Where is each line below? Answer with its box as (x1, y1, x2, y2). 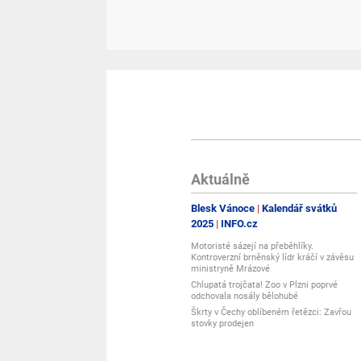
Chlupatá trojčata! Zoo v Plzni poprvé (191, 279, 338, 290)
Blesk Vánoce (191, 201, 255, 214)
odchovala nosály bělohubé (191, 290, 298, 301)
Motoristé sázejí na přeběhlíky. (191, 240, 313, 251)
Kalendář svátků (262, 201, 337, 214)
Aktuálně (191, 171, 250, 189)
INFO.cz (221, 217, 258, 230)
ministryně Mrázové (191, 263, 270, 274)
